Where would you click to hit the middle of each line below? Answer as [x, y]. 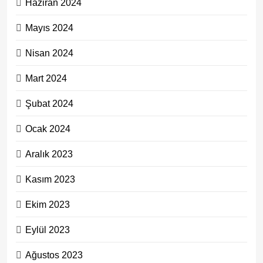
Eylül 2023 [48, 229]
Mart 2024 [46, 78]
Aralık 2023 [49, 154]
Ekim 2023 [48, 204]
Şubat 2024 [49, 103]
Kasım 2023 [50, 179]
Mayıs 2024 [49, 27]
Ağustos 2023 [54, 254]
